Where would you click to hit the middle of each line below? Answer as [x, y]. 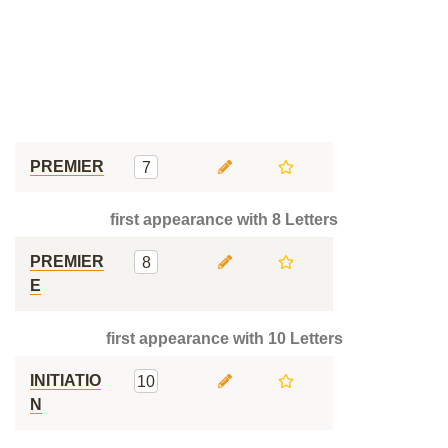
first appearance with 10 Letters [224, 338]
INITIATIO [65, 380]
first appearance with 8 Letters [224, 219]
